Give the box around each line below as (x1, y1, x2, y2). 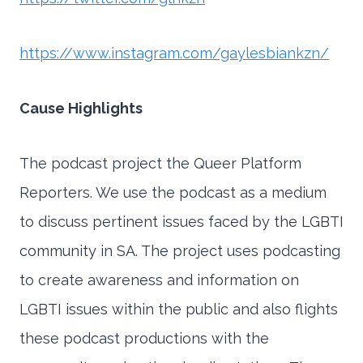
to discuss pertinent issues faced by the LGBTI (19, 213, 344, 231)
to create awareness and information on (19, 271, 299, 289)
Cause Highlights (19, 100, 143, 117)
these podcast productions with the (19, 330, 269, 348)
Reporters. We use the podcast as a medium (19, 184, 327, 202)
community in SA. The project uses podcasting (19, 242, 340, 260)
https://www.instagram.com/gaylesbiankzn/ (19, 45, 329, 62)
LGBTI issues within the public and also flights (19, 301, 338, 318)
